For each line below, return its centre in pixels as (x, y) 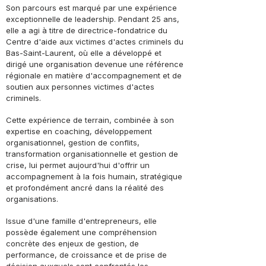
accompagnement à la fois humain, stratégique (94, 176)
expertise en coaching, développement (79, 131)
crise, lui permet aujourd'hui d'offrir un (78, 165)
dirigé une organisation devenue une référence (95, 64)
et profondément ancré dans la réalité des (85, 188)
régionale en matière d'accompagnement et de (94, 75)
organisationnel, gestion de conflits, (73, 142)
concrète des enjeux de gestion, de (72, 243)
